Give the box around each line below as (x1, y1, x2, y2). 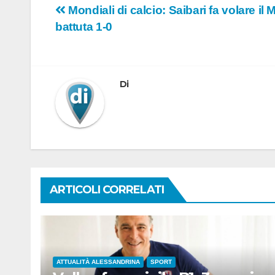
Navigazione (55, 2, 170, 27)
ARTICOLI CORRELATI (50, 183, 164, 197)
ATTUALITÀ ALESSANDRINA (56, 258, 140, 266)
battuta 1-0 (55, 20, 112, 34)
